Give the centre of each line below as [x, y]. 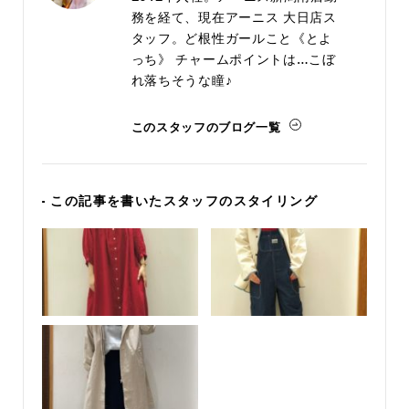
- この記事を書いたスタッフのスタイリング [180, 200]
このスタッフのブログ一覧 [206, 127]
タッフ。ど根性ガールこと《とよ [232, 38]
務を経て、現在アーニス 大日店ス [234, 17]
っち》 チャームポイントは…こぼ [233, 59]
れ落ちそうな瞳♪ [182, 80]
